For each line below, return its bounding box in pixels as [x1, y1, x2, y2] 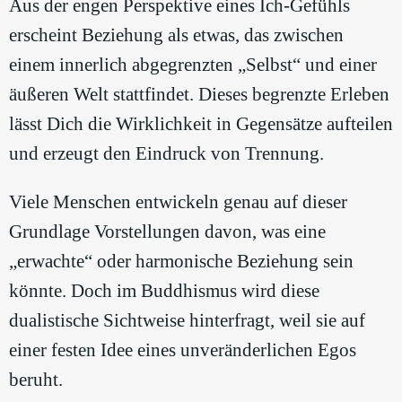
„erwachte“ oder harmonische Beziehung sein [9, 249, 354, 272]
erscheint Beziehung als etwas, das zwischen [9, 23, 344, 46]
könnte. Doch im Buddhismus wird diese [9, 279, 319, 301]
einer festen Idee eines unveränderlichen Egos [9, 338, 356, 361]
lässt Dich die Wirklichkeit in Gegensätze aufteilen [9, 112, 393, 135]
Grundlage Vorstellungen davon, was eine [9, 220, 326, 242]
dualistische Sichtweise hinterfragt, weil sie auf [9, 309, 365, 331]
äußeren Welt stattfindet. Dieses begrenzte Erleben [9, 83, 389, 105]
